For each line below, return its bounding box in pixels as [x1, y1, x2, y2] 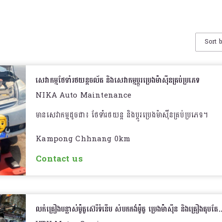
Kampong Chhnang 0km [36, 132, 131, 146]
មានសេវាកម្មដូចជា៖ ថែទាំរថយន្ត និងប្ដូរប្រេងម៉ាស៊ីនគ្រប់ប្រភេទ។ [36, 109, 209, 122]
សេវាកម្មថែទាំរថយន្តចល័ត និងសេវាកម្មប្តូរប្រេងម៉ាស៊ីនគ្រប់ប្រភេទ [36, 74, 200, 87]
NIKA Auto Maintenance [36, 89, 132, 102]
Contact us [36, 151, 83, 166]
